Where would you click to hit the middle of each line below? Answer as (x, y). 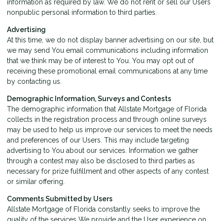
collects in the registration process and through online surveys (107, 119)
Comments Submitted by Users (60, 199)
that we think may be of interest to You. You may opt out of (100, 60)
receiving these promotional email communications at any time (107, 71)
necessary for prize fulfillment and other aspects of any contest (108, 171)
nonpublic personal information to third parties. (82, 12)
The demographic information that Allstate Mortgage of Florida (107, 109)
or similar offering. (36, 181)
